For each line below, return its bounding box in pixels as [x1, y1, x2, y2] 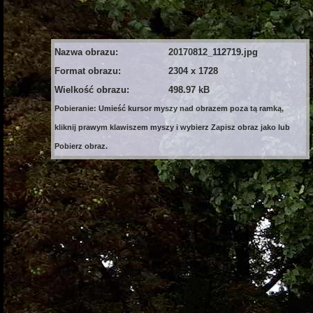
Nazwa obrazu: [54, 47, 118, 57]
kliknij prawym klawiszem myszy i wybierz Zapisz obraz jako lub [54, 123, 290, 131]
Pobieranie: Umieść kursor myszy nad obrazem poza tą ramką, [54, 104, 284, 112]
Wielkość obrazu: [54, 85, 129, 95]
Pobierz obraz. [54, 142, 108, 150]
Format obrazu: [54, 66, 121, 76]
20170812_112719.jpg [168, 47, 258, 57]
